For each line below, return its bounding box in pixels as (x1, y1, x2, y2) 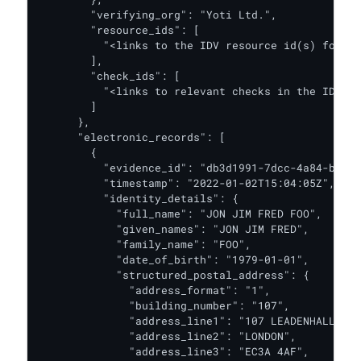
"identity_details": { (39, 191, 239, 205)
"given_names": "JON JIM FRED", (39, 222, 309, 236)
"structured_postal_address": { (39, 268, 309, 282)
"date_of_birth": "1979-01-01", (39, 252, 309, 267)
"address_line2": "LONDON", (39, 329, 297, 343)
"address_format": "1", (39, 283, 271, 297)
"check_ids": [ (39, 68, 180, 83)
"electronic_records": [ (39, 130, 226, 144)
